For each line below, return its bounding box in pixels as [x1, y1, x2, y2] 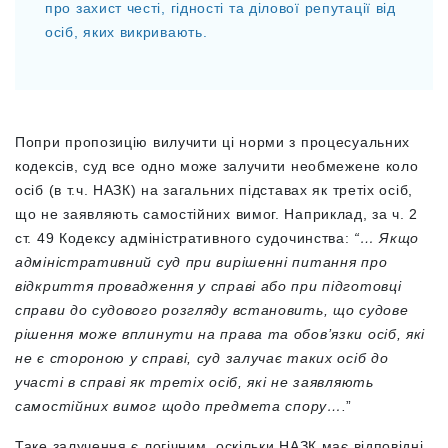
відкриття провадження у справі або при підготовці [15, 277, 402, 294]
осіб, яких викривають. [45, 23, 208, 40]
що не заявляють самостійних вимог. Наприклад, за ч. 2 [15, 205, 419, 222]
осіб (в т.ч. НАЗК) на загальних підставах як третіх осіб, [15, 181, 413, 198]
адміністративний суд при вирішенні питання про [15, 253, 388, 270]
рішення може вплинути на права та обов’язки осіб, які [15, 325, 426, 342]
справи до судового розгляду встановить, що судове [15, 301, 409, 318]
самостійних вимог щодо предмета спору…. [15, 397, 347, 414]
